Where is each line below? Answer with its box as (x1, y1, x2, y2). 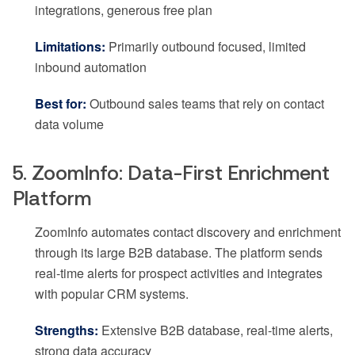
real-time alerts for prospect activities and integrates (35, 263, 323, 282)
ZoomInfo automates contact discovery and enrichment (35, 222, 341, 241)
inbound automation (35, 57, 147, 76)
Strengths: (35, 320, 98, 339)
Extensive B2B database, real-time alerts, (98, 320, 333, 339)
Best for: (35, 94, 86, 113)
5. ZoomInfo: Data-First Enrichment (13, 161, 330, 184)
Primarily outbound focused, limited (105, 36, 306, 55)
